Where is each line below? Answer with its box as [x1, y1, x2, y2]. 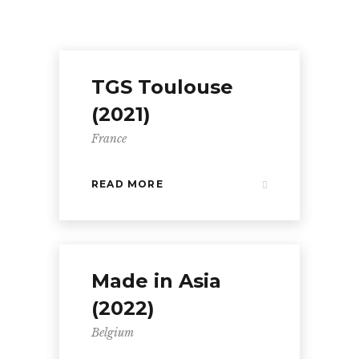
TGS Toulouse [91, 75, 233, 99]
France [91, 131, 127, 147]
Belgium [91, 325, 134, 341]
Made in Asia [91, 269, 221, 293]
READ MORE [91, 178, 163, 191]
